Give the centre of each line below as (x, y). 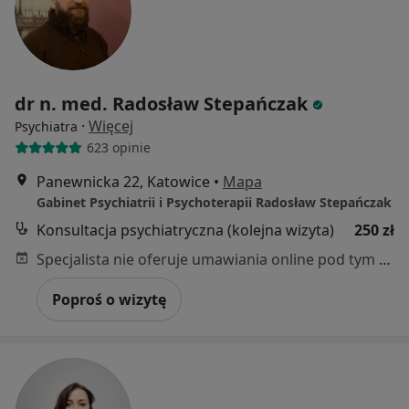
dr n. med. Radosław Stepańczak (161, 103)
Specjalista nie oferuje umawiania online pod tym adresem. (385, 259)
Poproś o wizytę (109, 299)
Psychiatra (46, 126)
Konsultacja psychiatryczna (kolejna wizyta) (185, 230)
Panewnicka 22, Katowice (123, 181)
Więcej (111, 126)
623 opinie (118, 148)
